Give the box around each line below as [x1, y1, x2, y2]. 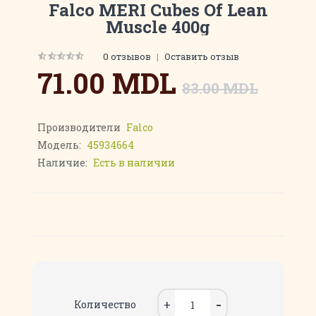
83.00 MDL [182, 78, 258, 98]
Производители [37, 121, 123, 134]
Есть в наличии [93, 156, 175, 169]
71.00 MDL [37, 64, 176, 102]
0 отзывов [103, 50, 151, 63]
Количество [74, 298, 136, 311]
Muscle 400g [106, 16, 210, 38]
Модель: [37, 138, 83, 152]
